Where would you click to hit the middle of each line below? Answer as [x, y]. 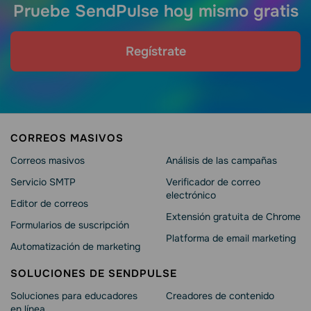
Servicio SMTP [43, 182]
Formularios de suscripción [70, 225]
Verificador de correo [213, 182]
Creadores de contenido [220, 296]
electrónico [191, 195]
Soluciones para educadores [74, 296]
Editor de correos [49, 204]
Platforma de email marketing [231, 238]
